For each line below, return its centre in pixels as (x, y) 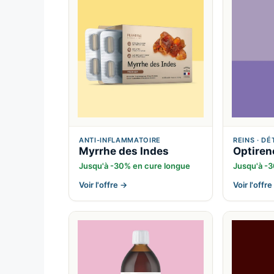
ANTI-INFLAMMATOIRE (120, 140)
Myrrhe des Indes (124, 151)
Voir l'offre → (103, 185)
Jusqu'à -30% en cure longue (135, 166)
